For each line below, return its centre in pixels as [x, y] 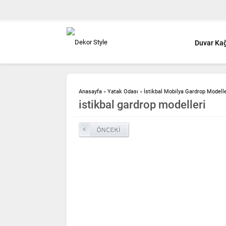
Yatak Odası [123, 91]
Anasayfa [90, 91]
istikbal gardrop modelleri [142, 104]
